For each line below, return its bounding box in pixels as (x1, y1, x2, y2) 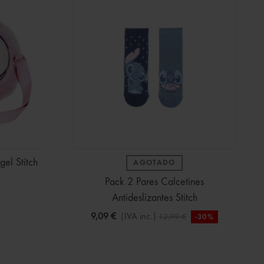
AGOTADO (133, 159, 176, 167)
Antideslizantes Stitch (111, 193, 197, 203)
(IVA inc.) (120, 212, 156, 222)
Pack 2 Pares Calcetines (105, 177, 204, 187)
